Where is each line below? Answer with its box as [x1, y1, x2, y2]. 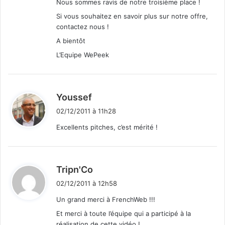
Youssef [56, 91, 92, 102]
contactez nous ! [56, 22, 109, 31]
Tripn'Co [56, 164, 93, 175]
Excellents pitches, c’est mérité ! [56, 123, 158, 131]
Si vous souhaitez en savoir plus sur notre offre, [56, 12, 208, 20]
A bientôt [56, 36, 85, 45]
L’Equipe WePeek [56, 50, 109, 59]
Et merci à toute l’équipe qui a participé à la [56, 209, 191, 217]
